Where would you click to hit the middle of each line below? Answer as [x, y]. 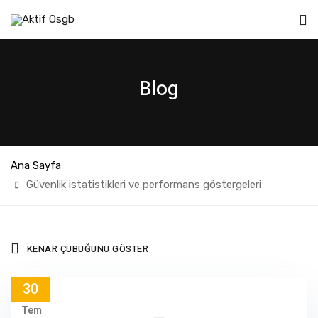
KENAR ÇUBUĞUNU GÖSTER [87, 248]
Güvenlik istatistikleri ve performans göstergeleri [144, 185]
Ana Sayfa [36, 165]
